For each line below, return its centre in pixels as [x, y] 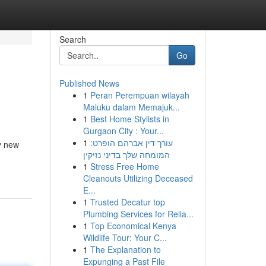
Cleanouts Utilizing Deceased [138, 178]
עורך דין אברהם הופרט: [131, 142]
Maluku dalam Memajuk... [131, 107]
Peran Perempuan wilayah [140, 95]
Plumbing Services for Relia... [138, 214]
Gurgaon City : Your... [123, 131]
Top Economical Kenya [133, 226]
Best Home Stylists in [129, 119]
